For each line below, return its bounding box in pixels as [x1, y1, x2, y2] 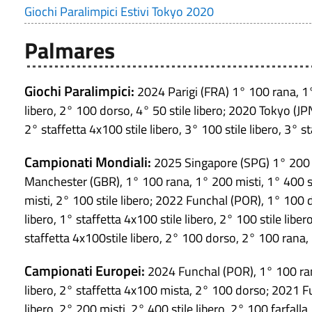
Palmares [24, 33, 115, 68]
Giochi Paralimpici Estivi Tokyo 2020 [24, 2, 214, 22]
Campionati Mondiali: [24, 151, 151, 173]
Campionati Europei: [24, 260, 145, 282]
